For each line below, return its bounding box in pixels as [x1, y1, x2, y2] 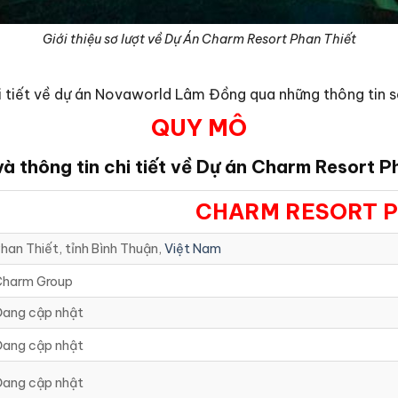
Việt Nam [164, 241, 221, 258]
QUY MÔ [151, 112, 247, 142]
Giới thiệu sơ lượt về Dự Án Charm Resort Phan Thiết [42, 30, 356, 47]
